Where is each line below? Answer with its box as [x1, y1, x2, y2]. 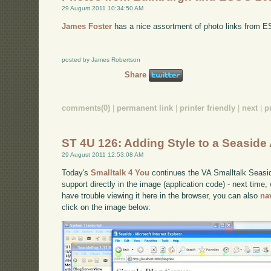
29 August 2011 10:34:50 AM [62, 5, 144, 12]
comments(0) [62, 103, 111, 113]
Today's [62, 168, 91, 178]
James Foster [62, 22, 113, 31]
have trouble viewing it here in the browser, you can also [62, 191, 261, 201]
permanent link [117, 103, 174, 113]
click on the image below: [62, 203, 151, 212]
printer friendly [180, 103, 236, 113]
